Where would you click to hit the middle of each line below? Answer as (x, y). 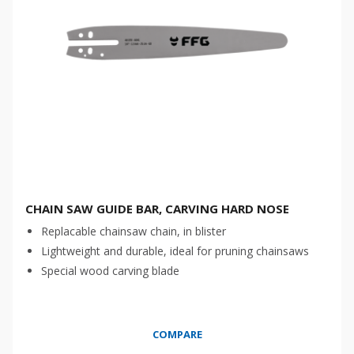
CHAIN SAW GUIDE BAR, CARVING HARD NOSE (157, 209)
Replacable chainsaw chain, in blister (134, 231)
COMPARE (177, 334)
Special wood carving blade (110, 271)
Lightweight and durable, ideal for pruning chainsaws (175, 251)
